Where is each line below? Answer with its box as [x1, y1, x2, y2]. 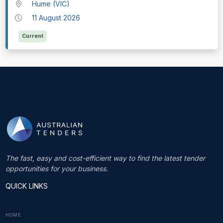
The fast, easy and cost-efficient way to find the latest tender [5, 154, 205, 163]
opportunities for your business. [5, 164, 108, 173]
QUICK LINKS [5, 182, 48, 191]
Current [21, 33, 43, 40]
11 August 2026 [32, 13, 81, 22]
